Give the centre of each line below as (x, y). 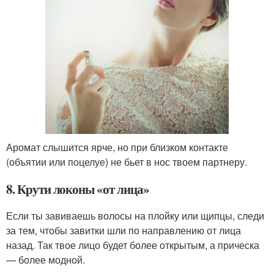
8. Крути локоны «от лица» (78, 189)
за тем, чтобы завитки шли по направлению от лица (124, 231)
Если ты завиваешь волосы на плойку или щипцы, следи (135, 216)
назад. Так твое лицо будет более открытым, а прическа (133, 245)
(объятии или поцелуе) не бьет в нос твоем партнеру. (127, 162)
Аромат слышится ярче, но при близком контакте (117, 147)
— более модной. (46, 260)
